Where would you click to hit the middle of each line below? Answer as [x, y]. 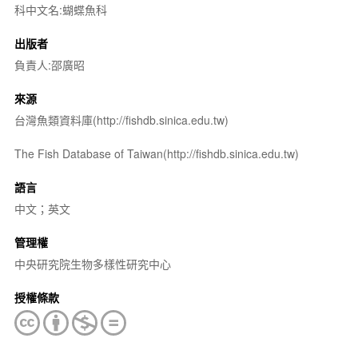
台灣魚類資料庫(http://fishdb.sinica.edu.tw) [121, 120]
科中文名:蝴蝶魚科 [60, 10]
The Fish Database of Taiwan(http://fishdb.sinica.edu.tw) [156, 153]
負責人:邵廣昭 [49, 65]
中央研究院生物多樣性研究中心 [92, 264]
